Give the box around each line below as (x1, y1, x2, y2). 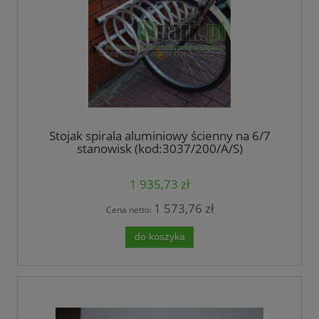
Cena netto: (105, 203, 154, 216)
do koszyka (134, 231, 185, 243)
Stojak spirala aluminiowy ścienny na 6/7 (48, 127, 271, 145)
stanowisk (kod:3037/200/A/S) (76, 140, 243, 157)
